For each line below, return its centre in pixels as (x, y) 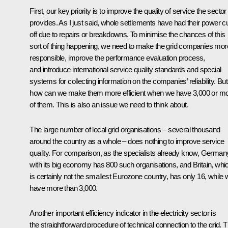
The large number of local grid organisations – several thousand (125, 129)
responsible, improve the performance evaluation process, (117, 58)
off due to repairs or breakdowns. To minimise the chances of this (127, 34)
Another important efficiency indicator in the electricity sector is (123, 213)
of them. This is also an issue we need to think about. (110, 104)
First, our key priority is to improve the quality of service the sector (128, 11)
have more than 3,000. (64, 188)
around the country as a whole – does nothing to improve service (127, 141)
